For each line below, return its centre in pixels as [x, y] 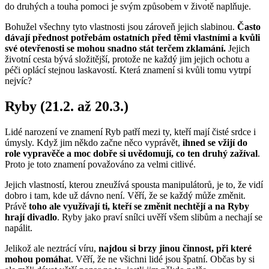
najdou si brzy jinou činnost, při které [175, 249]
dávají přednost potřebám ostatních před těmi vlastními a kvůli [132, 38]
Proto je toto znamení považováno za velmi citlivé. [100, 165]
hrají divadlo [31, 217]
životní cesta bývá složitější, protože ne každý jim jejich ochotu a [127, 59]
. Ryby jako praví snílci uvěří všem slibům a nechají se [160, 217]
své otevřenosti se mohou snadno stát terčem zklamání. [116, 49]
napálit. [19, 228]
